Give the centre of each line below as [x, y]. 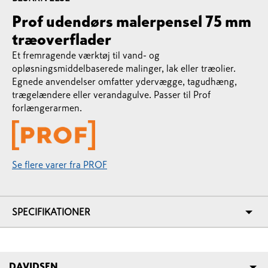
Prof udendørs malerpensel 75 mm [132, 22]
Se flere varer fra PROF [60, 165]
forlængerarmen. [47, 108]
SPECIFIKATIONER [51, 212]
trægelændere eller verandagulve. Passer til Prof [111, 95]
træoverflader [62, 39]
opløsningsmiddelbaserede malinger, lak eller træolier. [124, 68]
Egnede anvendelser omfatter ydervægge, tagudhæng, [124, 81]
